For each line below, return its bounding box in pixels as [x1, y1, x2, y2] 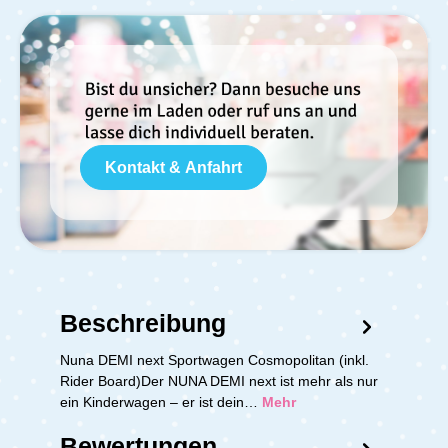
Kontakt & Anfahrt [105, 158, 242, 176]
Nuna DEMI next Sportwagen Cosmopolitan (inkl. [60, 351, 369, 368]
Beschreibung [60, 308, 226, 337]
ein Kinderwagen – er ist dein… [60, 393, 262, 410]
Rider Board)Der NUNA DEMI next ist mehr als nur [60, 372, 378, 389]
